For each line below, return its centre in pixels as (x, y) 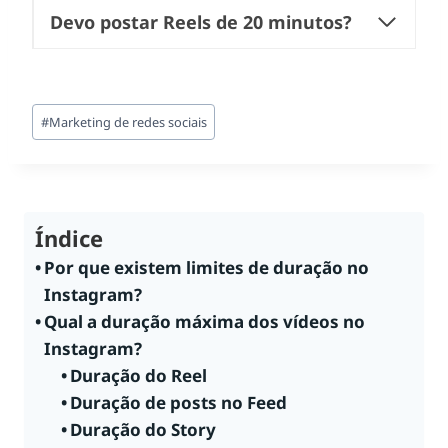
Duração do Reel (138, 375)
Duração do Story (142, 429)
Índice (69, 237)
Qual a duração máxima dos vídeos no (205, 321)
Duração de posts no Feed (178, 402)
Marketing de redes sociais (127, 121)
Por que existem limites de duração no (207, 267)
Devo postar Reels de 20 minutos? (201, 22)
